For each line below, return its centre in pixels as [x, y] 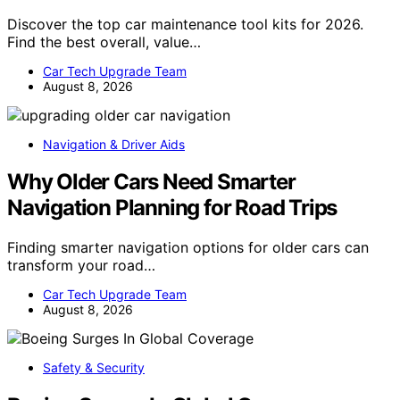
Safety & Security [94, 368]
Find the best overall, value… [104, 42]
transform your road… [81, 266]
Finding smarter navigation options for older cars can [188, 248]
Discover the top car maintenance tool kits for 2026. [185, 24]
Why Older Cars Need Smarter [151, 182]
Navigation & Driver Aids [114, 144]
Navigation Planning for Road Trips [172, 208]
